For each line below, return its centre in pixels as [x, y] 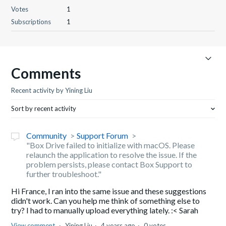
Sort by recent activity [44, 108]
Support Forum [103, 135]
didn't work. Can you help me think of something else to [106, 201]
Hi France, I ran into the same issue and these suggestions [109, 191]
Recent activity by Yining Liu [52, 90]
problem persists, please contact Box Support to [109, 164]
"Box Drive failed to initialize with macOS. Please [111, 145]
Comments [46, 73]
